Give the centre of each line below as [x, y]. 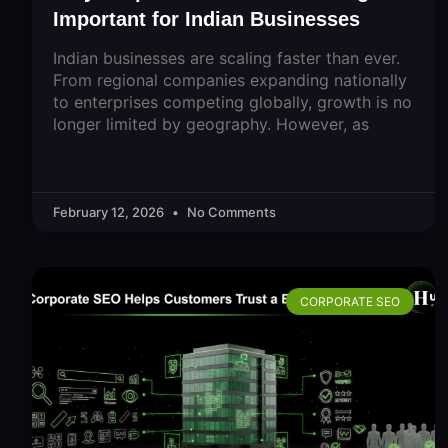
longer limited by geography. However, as [211, 124]
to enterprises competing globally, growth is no [232, 102]
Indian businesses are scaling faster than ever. [226, 58]
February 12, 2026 [110, 212]
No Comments [230, 212]
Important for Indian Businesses [206, 19]
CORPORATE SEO [349, 301]
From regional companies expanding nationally [230, 80]
